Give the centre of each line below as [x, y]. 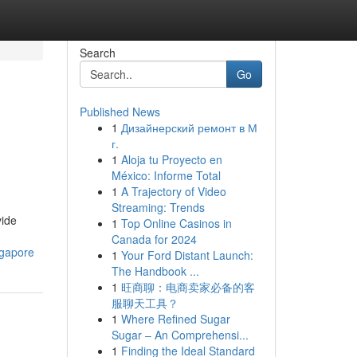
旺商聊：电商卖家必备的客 [188, 287]
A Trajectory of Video [173, 191]
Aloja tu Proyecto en [171, 159]
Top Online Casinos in [176, 223]
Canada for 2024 [154, 239]
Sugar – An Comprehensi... [180, 335]
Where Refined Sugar [175, 319]
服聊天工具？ [145, 303]
